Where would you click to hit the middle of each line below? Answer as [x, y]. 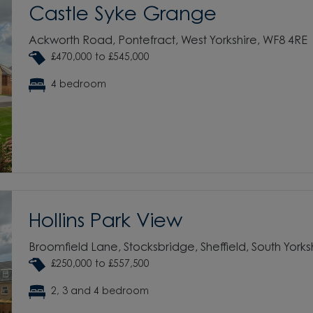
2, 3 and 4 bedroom [100, 292]
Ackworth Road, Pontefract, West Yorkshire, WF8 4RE [168, 41]
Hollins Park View [105, 222]
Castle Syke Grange [123, 15]
